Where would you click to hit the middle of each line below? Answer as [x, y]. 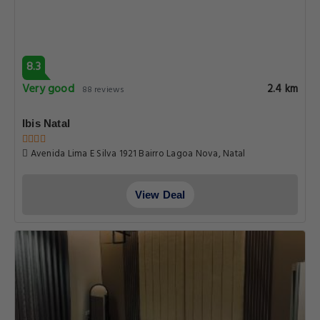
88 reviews [103, 90]
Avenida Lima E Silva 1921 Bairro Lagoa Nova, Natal [137, 154]
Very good [48, 89]
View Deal [160, 195]
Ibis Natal [46, 123]
